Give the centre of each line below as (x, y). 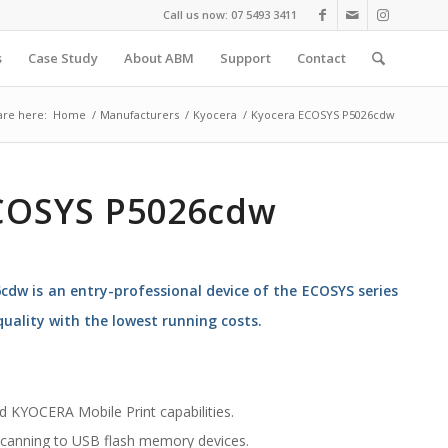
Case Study (62, 58)
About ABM (158, 58)
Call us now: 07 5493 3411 (230, 14)
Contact (321, 58)
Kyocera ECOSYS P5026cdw (323, 114)
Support (245, 58)
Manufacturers (139, 114)
